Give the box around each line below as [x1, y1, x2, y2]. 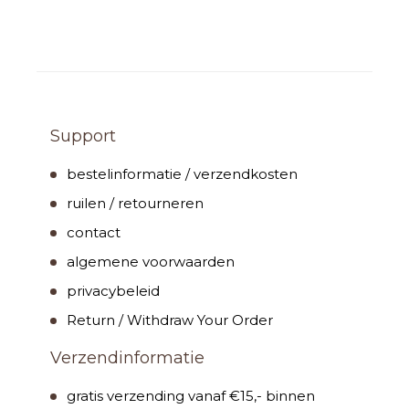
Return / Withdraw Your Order [67, 311, 273, 330]
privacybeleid [67, 282, 160, 300]
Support [50, 126, 116, 147]
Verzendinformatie [50, 348, 204, 369]
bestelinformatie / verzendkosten [67, 165, 298, 184]
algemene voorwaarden [67, 253, 235, 271]
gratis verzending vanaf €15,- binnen [67, 387, 315, 405]
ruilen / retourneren [67, 194, 204, 213]
